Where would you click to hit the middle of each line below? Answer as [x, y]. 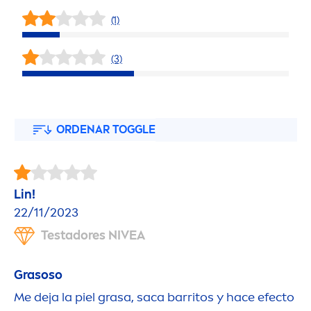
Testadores [75, 235]
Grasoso [38, 275]
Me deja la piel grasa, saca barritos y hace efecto [154, 297]
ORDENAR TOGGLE [106, 130]
